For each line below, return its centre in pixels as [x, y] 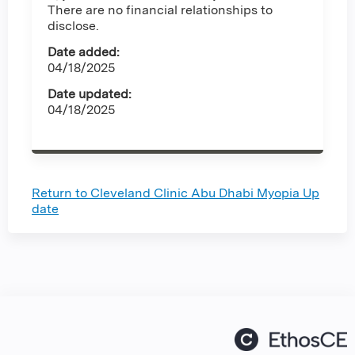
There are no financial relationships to [160, 10]
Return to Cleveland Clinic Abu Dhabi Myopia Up [176, 193]
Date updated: [90, 94]
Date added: [84, 52]
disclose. [73, 26]
